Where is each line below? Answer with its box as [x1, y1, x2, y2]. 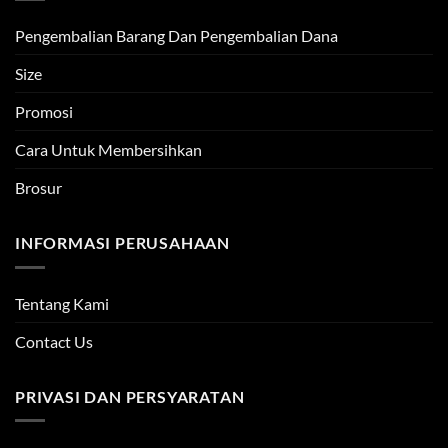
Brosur [15, 178, 62, 198]
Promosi [15, 102, 73, 122]
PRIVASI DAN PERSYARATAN [15, 386, 245, 406]
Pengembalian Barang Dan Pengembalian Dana [15, 26, 338, 46]
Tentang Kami [15, 293, 109, 313]
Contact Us [15, 331, 93, 351]
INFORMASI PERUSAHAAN [15, 233, 230, 253]
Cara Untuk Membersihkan [15, 140, 202, 160]
